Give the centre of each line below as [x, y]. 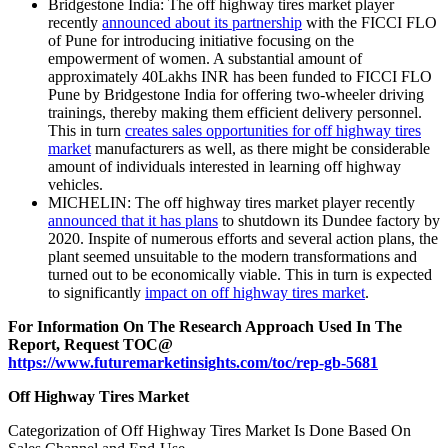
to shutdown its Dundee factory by [329, 221]
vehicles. [75, 185]
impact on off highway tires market [255, 293]
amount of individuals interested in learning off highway [224, 167]
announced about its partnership [202, 23]
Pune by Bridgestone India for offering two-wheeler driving [236, 95]
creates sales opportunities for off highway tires [273, 131]
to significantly [96, 293]
